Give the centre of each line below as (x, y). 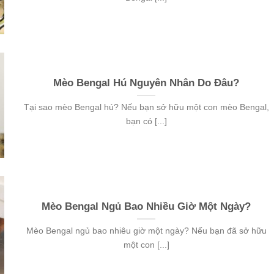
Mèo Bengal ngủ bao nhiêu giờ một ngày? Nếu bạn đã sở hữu (146, 231)
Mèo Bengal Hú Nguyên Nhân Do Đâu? (146, 83)
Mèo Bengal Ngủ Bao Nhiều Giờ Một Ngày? (146, 207)
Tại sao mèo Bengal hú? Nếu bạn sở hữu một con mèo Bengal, (146, 107)
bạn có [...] (146, 121)
